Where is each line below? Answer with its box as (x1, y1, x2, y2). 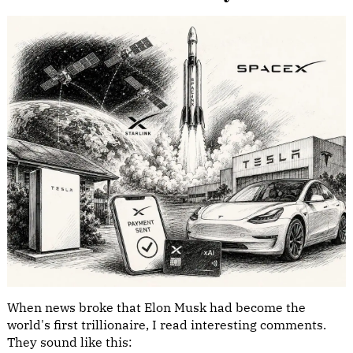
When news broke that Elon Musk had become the (7, 299, 306, 315)
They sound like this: (7, 334, 132, 350)
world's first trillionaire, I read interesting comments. (7, 317, 326, 333)
